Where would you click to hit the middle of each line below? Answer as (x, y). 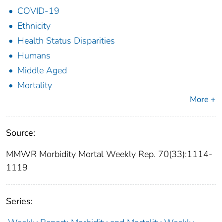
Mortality (35, 85)
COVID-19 (38, 11)
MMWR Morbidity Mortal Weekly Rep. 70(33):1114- (109, 154)
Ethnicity (34, 26)
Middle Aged (42, 71)
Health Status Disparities (66, 41)
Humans (34, 56)
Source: (21, 133)
